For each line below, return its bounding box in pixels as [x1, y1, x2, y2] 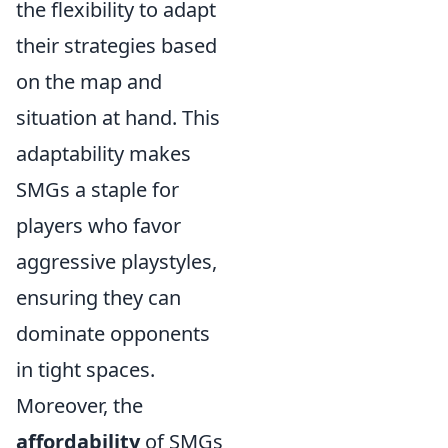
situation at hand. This [16, 104, 220, 131]
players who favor [16, 212, 181, 239]
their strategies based [16, 32, 217, 59]
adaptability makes [16, 140, 191, 167]
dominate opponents [16, 320, 210, 347]
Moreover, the [16, 392, 143, 419]
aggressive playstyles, [16, 248, 217, 275]
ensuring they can [16, 284, 181, 311]
